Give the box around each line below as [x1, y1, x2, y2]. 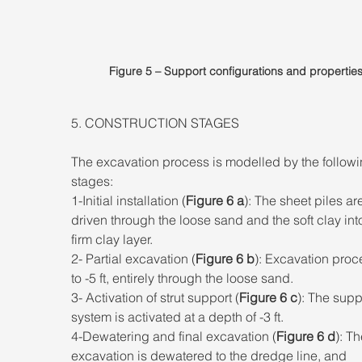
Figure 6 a [186, 192, 244, 209]
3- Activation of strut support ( [71, 289, 239, 306]
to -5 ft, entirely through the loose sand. [71, 270, 297, 287]
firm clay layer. [71, 231, 156, 248]
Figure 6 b [196, 250, 255, 267]
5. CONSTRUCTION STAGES [71, 115, 242, 132]
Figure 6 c [239, 289, 297, 306]
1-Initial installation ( [71, 192, 186, 209]
